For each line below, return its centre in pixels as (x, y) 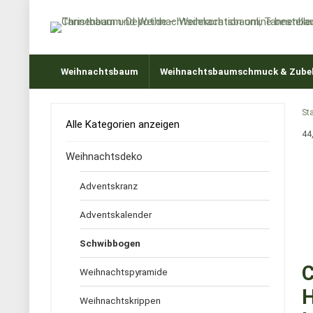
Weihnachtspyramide (124, 272)
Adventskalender (116, 214)
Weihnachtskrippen (120, 300)
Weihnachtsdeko (104, 156)
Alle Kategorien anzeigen (123, 124)
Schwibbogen (110, 243)
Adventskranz (109, 186)
